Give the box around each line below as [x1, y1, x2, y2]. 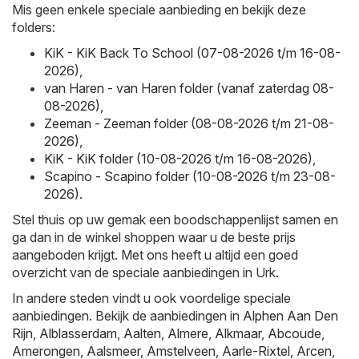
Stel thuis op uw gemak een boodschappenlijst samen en [12, 212, 338, 228]
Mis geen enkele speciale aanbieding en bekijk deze [12, 2, 306, 18]
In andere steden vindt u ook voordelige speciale [12, 290, 291, 307]
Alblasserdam [39, 325, 117, 342]
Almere [167, 325, 208, 342]
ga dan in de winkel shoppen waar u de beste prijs [12, 229, 296, 246]
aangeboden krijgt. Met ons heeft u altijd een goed [12, 247, 298, 264]
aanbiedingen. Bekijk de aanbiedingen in [12, 308, 243, 325]
